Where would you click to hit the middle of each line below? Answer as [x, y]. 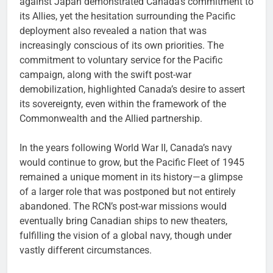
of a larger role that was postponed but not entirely [128, 192]
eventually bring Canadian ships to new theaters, [123, 221]
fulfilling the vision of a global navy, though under [126, 236]
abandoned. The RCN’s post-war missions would [123, 207]
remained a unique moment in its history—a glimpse [131, 177]
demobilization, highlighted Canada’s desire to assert [132, 90]
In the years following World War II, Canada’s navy [126, 148]
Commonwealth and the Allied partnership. [111, 119]
